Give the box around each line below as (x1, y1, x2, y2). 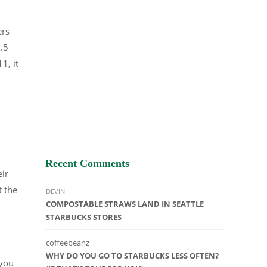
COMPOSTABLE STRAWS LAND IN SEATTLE (46, 198, 204, 210)
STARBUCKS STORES (46, 212, 122, 223)
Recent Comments (45, 157, 129, 170)
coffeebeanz (46, 237, 89, 249)
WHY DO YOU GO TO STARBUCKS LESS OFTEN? (46, 250, 219, 262)
